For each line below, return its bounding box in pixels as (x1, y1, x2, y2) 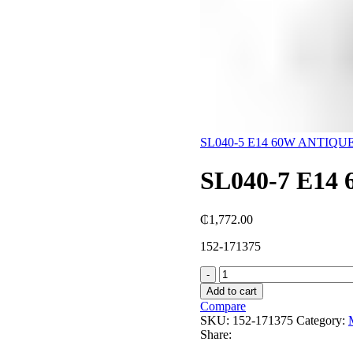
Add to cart (206, 284, 257, 297)
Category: (296, 313, 345, 327)
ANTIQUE (218, 321, 276, 336)
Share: (200, 327, 232, 341)
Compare (200, 299, 246, 313)
